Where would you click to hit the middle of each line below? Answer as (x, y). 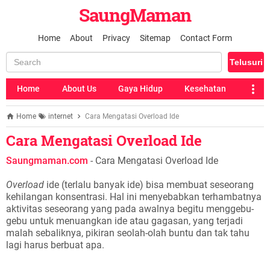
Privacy (116, 38)
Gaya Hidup (140, 89)
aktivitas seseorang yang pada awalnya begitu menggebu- (130, 209)
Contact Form (206, 38)
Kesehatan (206, 89)
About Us (79, 89)
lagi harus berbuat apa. (55, 245)
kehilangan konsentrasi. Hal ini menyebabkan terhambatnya (134, 197)
